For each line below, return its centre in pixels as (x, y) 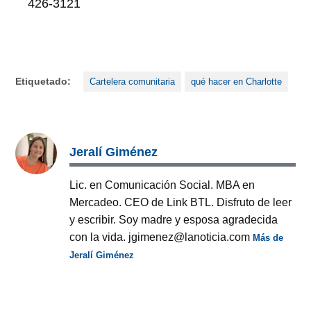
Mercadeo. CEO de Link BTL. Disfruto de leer (181, 202)
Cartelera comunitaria (133, 82)
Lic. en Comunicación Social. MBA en (162, 184)
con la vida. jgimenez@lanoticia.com (161, 236)
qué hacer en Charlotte (236, 82)
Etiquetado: (43, 81)
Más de (268, 237)
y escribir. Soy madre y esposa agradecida (174, 219)
